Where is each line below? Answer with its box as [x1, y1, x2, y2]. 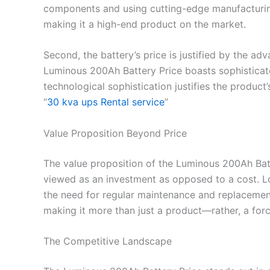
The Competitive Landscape [43, 235, 172, 248]
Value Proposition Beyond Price [43, 127, 187, 139]
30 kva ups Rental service [47, 96, 165, 108]
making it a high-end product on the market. [43, 17, 246, 30]
